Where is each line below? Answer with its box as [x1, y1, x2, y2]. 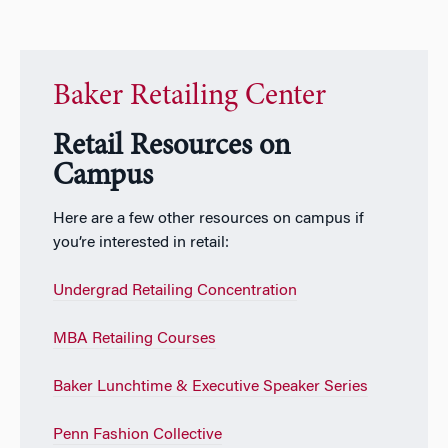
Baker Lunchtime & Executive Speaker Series [52, 379, 368, 396]
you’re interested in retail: [52, 235, 229, 252]
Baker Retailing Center [52, 82, 326, 113]
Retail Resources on [52, 132, 290, 163]
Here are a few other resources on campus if [52, 211, 364, 228]
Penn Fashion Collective [52, 427, 222, 444]
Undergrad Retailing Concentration [52, 283, 297, 300]
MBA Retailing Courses [52, 331, 216, 348]
